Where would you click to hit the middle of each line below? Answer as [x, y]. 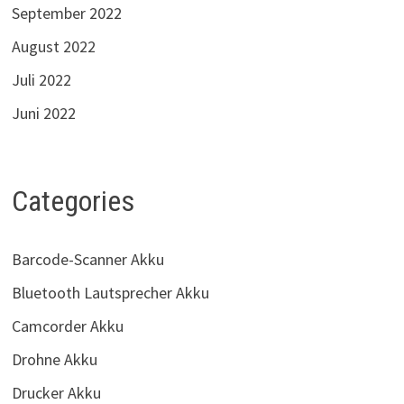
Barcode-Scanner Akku [87, 259]
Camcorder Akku [67, 326]
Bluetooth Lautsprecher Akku [110, 292]
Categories [73, 202]
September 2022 [66, 14]
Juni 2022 [43, 114]
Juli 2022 [41, 80]
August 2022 [53, 47]
